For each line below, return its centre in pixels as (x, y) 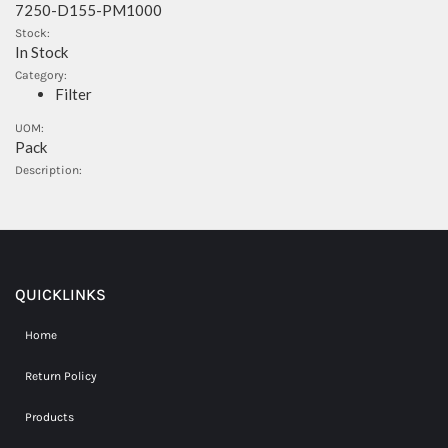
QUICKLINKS (60, 294)
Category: (41, 75)
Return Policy (61, 376)
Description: (48, 169)
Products (49, 417)
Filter (73, 94)
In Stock (41, 52)
